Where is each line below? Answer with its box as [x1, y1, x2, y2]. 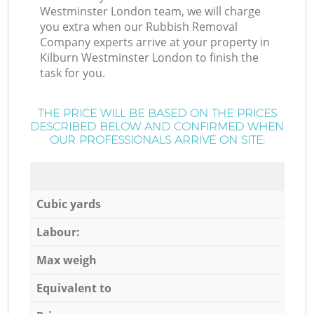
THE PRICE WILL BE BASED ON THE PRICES [37, 107, 277, 121]
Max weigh [36, 252, 97, 268]
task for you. [40, 65, 106, 81]
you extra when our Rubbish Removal [40, 19, 238, 35]
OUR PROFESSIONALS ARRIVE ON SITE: [49, 133, 265, 147]
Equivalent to [36, 280, 111, 296]
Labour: [36, 224, 80, 240]
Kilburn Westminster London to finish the [40, 50, 259, 66]
